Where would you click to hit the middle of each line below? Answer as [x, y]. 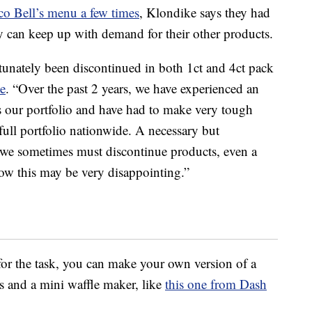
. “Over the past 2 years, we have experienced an [132, 88]
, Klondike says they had [205, 13]
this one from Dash [216, 284]
